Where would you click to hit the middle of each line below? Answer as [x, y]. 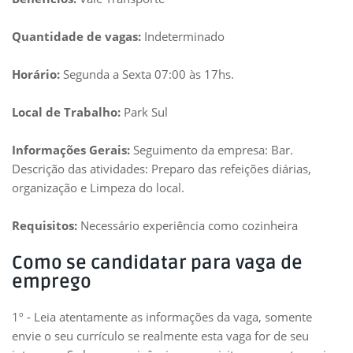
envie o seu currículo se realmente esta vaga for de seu [160, 336]
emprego [52, 282]
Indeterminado [184, 36]
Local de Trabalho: [66, 112]
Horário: [36, 74]
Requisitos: [45, 225]
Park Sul [144, 112]
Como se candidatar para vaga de [157, 263]
